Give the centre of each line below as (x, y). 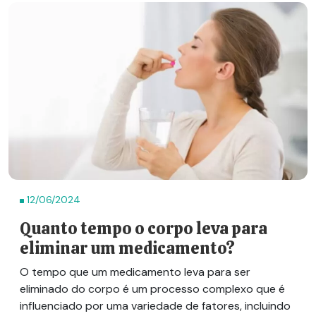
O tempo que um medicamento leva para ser (135, 272)
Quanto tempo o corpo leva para (144, 229)
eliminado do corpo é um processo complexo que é (152, 289)
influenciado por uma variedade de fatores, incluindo (155, 306)
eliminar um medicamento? (127, 249)
